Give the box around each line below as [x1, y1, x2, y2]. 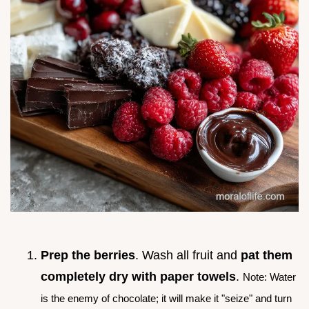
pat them [241, 248, 292, 263]
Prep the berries [41, 248, 135, 263]
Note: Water [243, 271, 296, 283]
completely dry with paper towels [41, 270, 236, 284]
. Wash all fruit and [135, 248, 241, 263]
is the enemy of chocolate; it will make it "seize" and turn [41, 292, 292, 305]
